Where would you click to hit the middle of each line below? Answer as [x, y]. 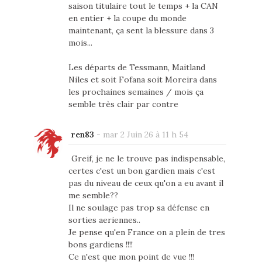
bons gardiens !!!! [100, 245]
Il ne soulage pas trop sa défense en [139, 208]
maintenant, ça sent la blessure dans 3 [141, 31]
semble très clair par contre [123, 104]
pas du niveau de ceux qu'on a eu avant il [146, 183]
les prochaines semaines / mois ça [136, 92]
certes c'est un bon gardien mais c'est [142, 171]
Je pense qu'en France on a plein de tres [146, 232]
